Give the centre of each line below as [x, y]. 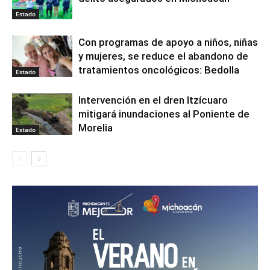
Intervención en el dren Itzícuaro [153, 100]
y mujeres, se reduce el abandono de [163, 56]
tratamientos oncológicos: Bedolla [159, 70]
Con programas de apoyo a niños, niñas [168, 42]
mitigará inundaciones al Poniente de [164, 114]
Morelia [96, 127]
